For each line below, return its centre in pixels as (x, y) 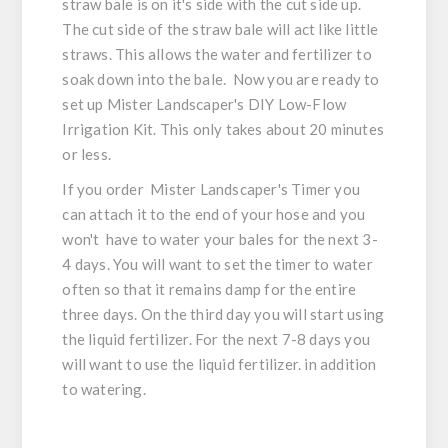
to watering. (104, 389)
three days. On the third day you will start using (223, 314)
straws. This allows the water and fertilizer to (217, 54)
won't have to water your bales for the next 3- (220, 239)
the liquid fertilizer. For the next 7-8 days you (216, 339)
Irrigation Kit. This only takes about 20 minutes (223, 129)
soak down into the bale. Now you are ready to (221, 79)
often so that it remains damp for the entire (209, 289)
